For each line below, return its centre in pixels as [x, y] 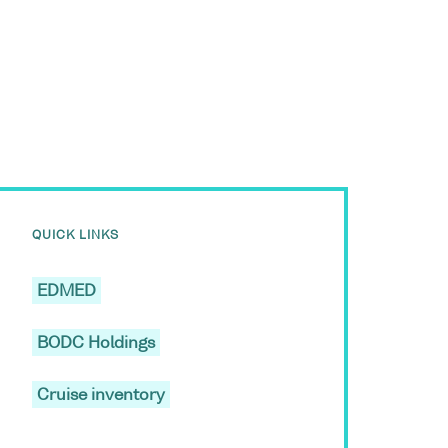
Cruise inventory [101, 396]
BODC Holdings [96, 344]
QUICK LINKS [75, 236]
